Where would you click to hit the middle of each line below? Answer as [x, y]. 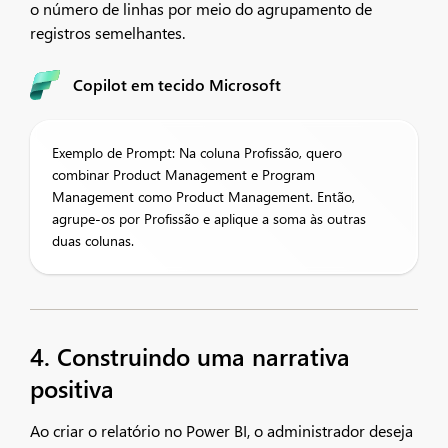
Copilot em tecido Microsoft [177, 84]
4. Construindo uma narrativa [190, 356]
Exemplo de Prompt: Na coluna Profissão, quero [197, 152]
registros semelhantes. [107, 32]
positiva [72, 388]
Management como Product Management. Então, [203, 196]
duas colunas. [93, 240]
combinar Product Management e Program [183, 174]
